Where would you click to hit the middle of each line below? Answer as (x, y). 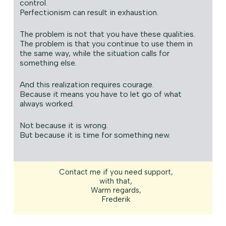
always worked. (47, 104)
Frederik (116, 200)
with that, (116, 181)
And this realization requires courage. (87, 85)
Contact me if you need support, (116, 172)
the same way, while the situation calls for (94, 53)
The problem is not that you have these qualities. (107, 34)
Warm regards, (116, 190)
